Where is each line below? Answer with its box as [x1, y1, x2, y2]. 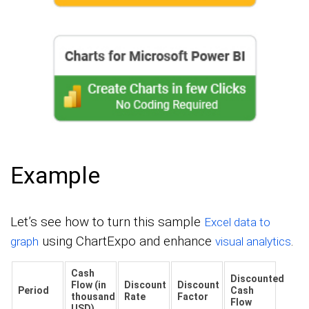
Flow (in [71, 279, 106, 291]
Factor [177, 291, 208, 303]
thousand [71, 291, 115, 303]
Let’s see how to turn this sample [10, 214, 204, 230]
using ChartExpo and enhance [39, 233, 215, 250]
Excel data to [204, 215, 270, 230]
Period [18, 285, 49, 297]
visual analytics [215, 235, 291, 249]
